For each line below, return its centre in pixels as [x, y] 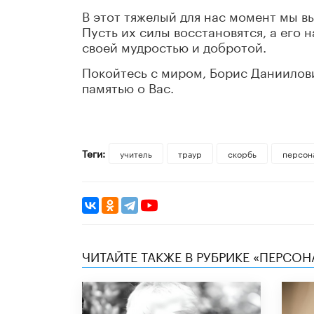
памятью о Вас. [128, 87]
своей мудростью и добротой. [174, 46]
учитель [136, 153]
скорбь [242, 153]
